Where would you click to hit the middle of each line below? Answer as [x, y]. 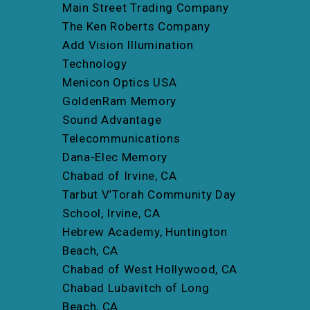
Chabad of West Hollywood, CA [150, 270]
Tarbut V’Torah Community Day [149, 195]
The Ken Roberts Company [136, 27]
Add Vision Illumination [128, 45]
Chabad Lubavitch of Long [136, 288]
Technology [95, 64]
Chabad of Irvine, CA [120, 176]
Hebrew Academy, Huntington [145, 232]
